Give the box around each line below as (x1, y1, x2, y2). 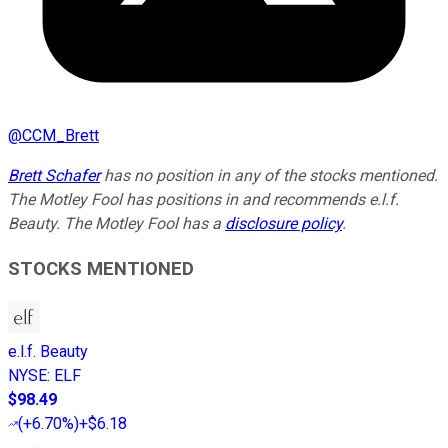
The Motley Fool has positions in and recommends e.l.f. (8, 189, 399, 209)
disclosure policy (225, 213, 342, 233)
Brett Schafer (8, 165, 100, 185)
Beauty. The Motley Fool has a (8, 213, 225, 233)
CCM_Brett (22, 125, 99, 145)
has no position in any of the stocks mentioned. (100, 165, 438, 185)
